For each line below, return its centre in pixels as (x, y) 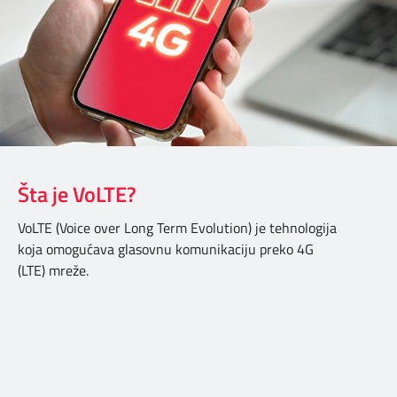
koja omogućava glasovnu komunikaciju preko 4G (166, 249)
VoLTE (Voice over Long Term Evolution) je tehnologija (177, 228)
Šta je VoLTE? (77, 195)
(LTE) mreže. (53, 271)
